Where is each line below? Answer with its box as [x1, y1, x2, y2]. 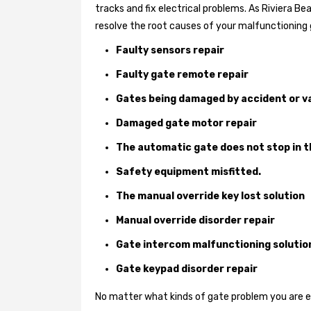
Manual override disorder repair [116, 214, 275, 226]
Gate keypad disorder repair [116, 262, 258, 275]
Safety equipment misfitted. [116, 165, 261, 178]
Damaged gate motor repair [116, 117, 257, 129]
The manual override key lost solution [116, 190, 305, 202]
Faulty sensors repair [116, 44, 224, 56]
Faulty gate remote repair [116, 68, 249, 81]
